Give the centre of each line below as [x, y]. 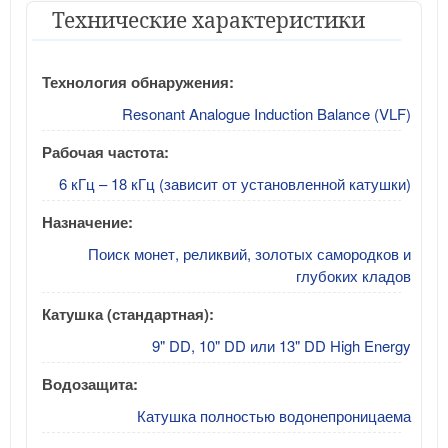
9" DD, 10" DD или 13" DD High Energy [281, 345]
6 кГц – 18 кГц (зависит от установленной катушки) [235, 183]
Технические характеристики [208, 19]
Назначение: [87, 221]
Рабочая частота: [105, 151]
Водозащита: [90, 383]
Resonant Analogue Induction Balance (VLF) [266, 113]
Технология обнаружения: [138, 81]
